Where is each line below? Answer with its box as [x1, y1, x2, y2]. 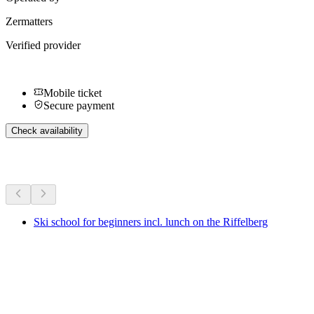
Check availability [11, 125, 83, 136]
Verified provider [6, 39, 81, 51]
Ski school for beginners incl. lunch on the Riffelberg [34, 216, 268, 228]
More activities [6, 151, 114, 170]
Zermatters [6, 15, 53, 27]
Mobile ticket [43, 86, 102, 99]
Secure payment [43, 99, 114, 111]
